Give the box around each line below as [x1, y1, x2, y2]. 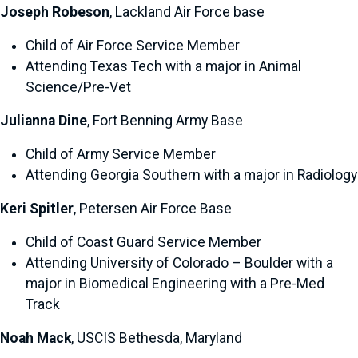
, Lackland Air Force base [109, 4, 265, 20]
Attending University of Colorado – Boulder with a [26, 255, 333, 271]
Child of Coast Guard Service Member [26, 234, 261, 250]
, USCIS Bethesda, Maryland [71, 330, 242, 346]
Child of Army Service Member [26, 146, 216, 162]
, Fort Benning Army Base [87, 113, 243, 129]
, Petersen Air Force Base [74, 201, 232, 217]
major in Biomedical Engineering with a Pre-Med [26, 276, 324, 292]
